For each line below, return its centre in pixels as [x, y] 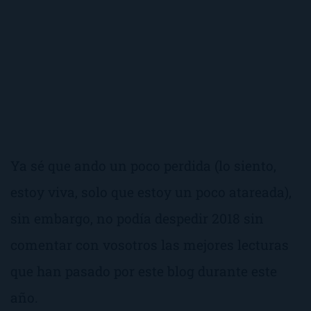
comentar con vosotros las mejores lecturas [150, 244]
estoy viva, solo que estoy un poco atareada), [151, 192]
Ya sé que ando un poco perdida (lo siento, [143, 165]
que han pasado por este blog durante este [144, 271]
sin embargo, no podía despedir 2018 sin [137, 218]
